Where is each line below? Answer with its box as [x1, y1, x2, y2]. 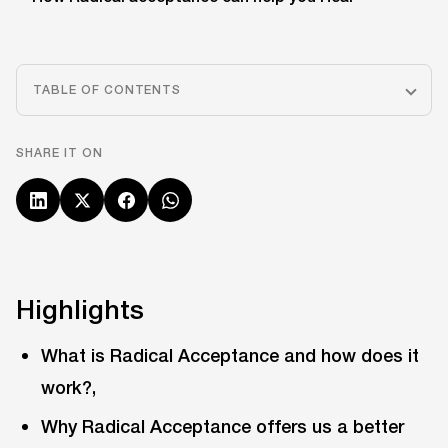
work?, [41, 376, 97, 399]
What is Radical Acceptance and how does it [41, 344, 420, 367]
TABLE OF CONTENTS [33, 82, 182, 97]
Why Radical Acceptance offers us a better [41, 415, 405, 438]
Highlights [16, 292, 144, 325]
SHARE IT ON [16, 145, 103, 160]
